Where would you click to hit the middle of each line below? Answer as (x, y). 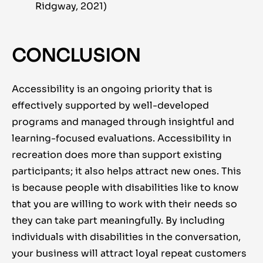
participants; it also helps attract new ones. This (127, 171)
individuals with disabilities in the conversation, (126, 237)
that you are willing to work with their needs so (124, 204)
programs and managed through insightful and (123, 122)
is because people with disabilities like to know (125, 188)
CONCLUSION (76, 56)
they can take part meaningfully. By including (118, 221)
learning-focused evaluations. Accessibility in (122, 139)
